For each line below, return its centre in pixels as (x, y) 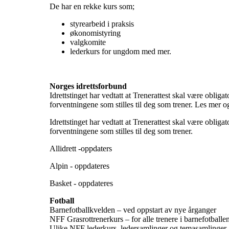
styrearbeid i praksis (102, 24)
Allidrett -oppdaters (81, 148)
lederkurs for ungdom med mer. (121, 51)
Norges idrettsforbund (88, 86)
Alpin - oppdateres (79, 166)
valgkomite (88, 42)
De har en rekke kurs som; (92, 6)
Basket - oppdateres (81, 183)
